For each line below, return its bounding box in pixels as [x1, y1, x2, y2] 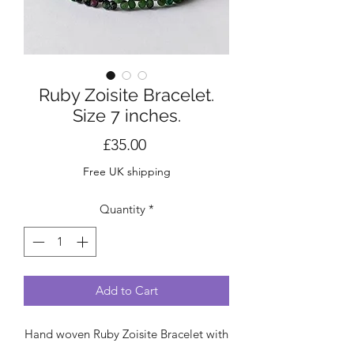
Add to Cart [95, 283, 158, 299]
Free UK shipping [82, 164, 171, 179]
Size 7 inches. [72, 104, 181, 126]
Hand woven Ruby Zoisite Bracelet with [24, 326, 228, 342]
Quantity [99, 201, 145, 217]
